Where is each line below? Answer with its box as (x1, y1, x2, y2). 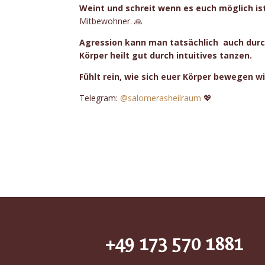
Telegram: (79, 92, 121, 104)
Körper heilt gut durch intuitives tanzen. (79, 50, 253, 62)
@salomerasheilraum (120, 92, 202, 104)
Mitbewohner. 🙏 (79, 15, 143, 27)
